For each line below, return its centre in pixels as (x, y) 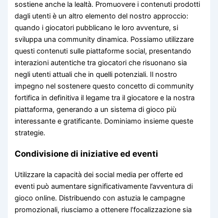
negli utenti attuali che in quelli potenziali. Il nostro (96, 74)
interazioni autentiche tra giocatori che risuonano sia (101, 63)
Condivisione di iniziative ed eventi (87, 153)
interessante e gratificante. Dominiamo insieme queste (104, 121)
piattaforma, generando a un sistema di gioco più (96, 109)
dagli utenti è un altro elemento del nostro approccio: (102, 16)
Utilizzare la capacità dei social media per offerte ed (99, 175)
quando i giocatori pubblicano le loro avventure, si (97, 27)
